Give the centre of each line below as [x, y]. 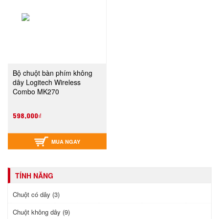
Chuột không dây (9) [41, 212]
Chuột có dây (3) [36, 195]
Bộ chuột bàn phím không [53, 73]
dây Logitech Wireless [47, 82]
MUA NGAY [66, 141]
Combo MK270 [36, 92]
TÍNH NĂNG [34, 176]
